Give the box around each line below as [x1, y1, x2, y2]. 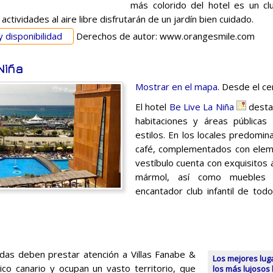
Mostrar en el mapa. [135, 80, 219, 93]
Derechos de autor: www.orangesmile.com [74, 29, 255, 42]
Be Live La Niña [169, 100, 234, 113]
